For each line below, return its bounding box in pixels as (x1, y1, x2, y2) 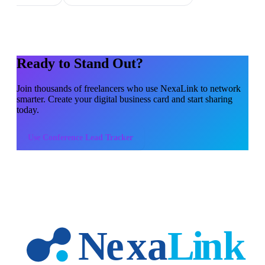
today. (17, 104, 39, 115)
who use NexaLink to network (124, 83, 241, 93)
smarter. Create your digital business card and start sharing (17, 93, 232, 104)
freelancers (84, 83, 124, 93)
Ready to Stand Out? (17, 55, 143, 71)
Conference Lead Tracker (43, 132, 133, 142)
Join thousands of (17, 83, 84, 93)
